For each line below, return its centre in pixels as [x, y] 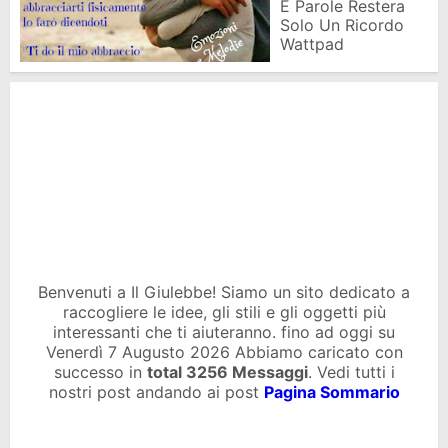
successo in [100, 371]
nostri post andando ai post [156, 391]
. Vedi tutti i [351, 371]
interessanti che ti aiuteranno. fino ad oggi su [224, 331]
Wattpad [312, 43]
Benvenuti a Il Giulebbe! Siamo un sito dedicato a [224, 291]
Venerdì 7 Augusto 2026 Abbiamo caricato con [224, 351]
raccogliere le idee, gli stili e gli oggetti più [224, 311]
